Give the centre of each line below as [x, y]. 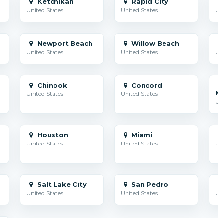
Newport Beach [64, 43]
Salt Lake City [61, 184]
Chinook [51, 85]
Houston [52, 135]
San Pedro [149, 184]
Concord [146, 85]
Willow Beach [154, 43]
